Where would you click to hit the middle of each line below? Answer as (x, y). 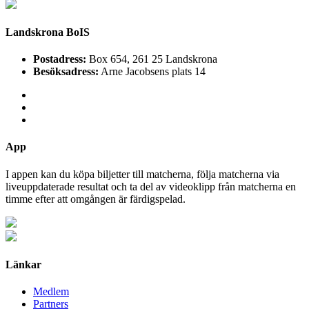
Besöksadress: (66, 72)
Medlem (51, 292)
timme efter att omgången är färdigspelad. (96, 199)
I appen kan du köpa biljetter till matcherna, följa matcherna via (142, 174)
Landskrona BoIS (48, 32)
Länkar (23, 265)
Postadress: (60, 59)
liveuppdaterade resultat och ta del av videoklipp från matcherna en (151, 186)
